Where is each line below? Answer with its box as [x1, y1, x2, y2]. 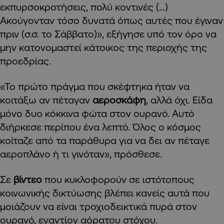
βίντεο [13, 173, 44, 185]
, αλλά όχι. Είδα [146, 93, 212, 105]
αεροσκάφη [92, 93, 146, 105]
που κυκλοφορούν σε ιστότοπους [44, 173, 194, 185]
